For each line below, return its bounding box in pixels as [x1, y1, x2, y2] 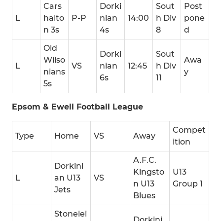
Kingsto [133, 167, 164, 177]
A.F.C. [133, 155, 156, 165]
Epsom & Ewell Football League [12, 102, 143, 111]
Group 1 [173, 179, 203, 188]
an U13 [54, 173, 80, 183]
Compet [173, 125, 206, 135]
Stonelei [54, 209, 87, 219]
